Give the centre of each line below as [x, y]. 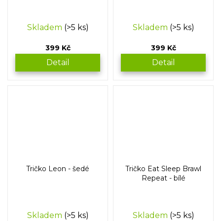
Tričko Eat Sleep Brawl [163, 169]
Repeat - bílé [163, 178]
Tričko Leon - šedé [58, 169]
